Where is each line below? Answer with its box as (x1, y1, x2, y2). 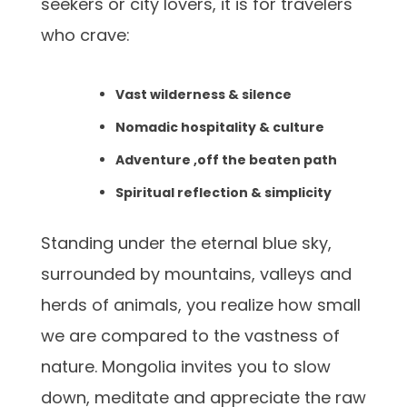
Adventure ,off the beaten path (115, 150, 337, 169)
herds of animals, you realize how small (41, 293, 361, 316)
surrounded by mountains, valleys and (41, 262, 352, 285)
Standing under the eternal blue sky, (41, 231, 332, 254)
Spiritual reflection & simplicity (115, 183, 332, 202)
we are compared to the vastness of (41, 323, 340, 347)
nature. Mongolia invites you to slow (41, 354, 331, 378)
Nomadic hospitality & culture (115, 117, 324, 136)
